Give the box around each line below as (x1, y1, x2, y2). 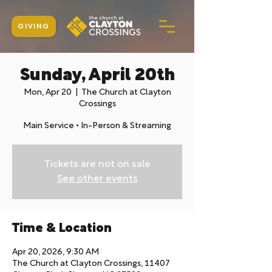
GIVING (18, 23, 50, 30)
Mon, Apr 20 (23, 89, 72, 97)
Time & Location (12, 223, 112, 234)
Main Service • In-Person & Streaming (23, 122, 171, 130)
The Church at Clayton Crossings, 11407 (12, 260, 170, 268)
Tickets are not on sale (44, 160, 151, 169)
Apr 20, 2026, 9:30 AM (12, 248, 99, 256)
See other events (56, 175, 138, 183)
